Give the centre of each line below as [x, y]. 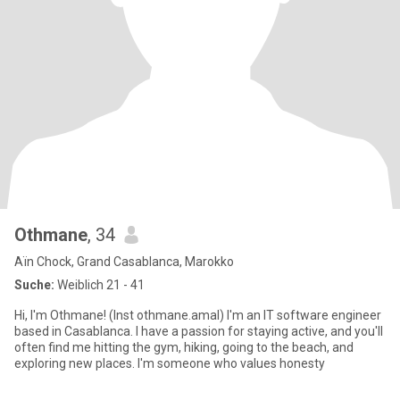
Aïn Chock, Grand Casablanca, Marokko [124, 262]
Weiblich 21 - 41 [100, 285]
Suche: [34, 285]
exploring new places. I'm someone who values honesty [170, 363]
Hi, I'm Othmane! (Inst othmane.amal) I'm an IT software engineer [198, 315]
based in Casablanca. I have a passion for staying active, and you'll [199, 331]
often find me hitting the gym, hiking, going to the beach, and [184, 347]
